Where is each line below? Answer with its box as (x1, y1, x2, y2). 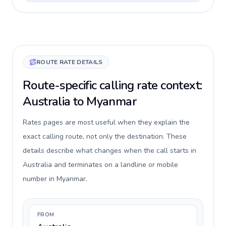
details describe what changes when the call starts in (23, 146, 196, 155)
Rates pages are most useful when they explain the (23, 118, 190, 127)
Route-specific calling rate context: (23, 77, 202, 93)
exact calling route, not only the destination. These (23, 132, 187, 141)
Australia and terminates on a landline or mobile (23, 160, 178, 169)
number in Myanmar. (23, 174, 87, 184)
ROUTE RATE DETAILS (36, 58, 103, 66)
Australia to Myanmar (23, 93, 136, 109)
